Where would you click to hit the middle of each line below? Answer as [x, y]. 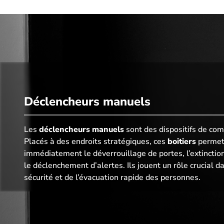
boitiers [182, 142]
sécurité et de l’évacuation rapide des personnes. [112, 178]
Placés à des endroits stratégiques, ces [96, 142]
